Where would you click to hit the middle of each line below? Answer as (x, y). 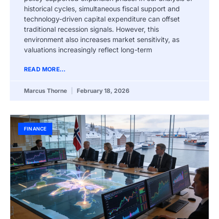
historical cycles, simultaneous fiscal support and (102, 8)
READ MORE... (45, 69)
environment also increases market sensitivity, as (102, 39)
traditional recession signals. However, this (91, 29)
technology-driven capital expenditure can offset (102, 19)
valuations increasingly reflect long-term (88, 49)
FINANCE (35, 128)
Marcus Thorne (46, 90)
